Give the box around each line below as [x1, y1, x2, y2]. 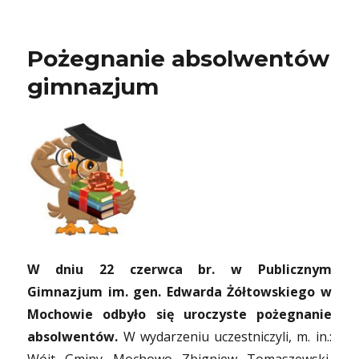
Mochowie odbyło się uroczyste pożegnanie [27, 305, 332, 323]
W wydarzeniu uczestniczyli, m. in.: [118, 328, 332, 345]
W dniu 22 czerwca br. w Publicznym [27, 260, 332, 278]
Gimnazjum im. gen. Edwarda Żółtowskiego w [27, 283, 332, 301]
